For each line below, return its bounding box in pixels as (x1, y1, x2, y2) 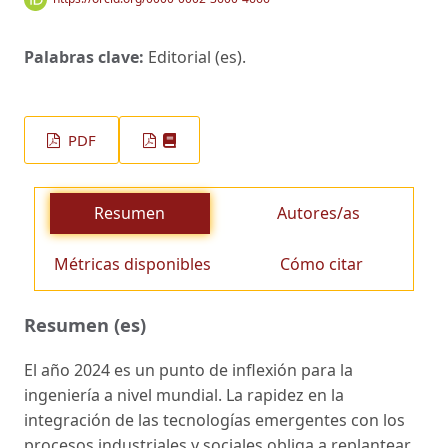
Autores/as (277, 202, 360, 225)
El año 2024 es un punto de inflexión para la (24, 359, 353, 382)
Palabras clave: (24, 45, 148, 68)
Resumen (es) (24, 312, 146, 338)
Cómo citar (280, 253, 364, 276)
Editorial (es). (148, 45, 246, 68)
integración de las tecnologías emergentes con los (24, 409, 405, 432)
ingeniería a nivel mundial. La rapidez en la (24, 384, 344, 407)
